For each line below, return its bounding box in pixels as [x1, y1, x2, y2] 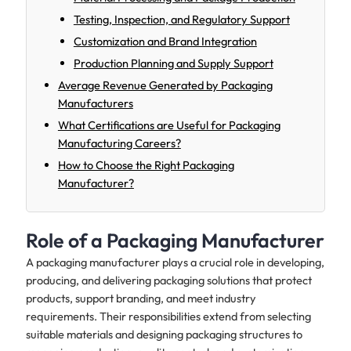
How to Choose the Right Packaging [57, 157, 234, 173]
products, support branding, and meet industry [25, 291, 256, 306]
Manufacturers [57, 96, 133, 111]
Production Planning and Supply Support [73, 56, 273, 71]
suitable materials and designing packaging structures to [25, 327, 302, 342]
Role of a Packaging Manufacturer [25, 228, 324, 254]
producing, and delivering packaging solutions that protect [25, 273, 312, 288]
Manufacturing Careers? [57, 136, 181, 151]
